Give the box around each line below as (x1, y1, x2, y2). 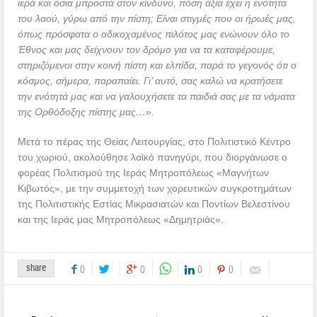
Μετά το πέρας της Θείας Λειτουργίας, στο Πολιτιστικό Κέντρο (18, 135, 292, 147)
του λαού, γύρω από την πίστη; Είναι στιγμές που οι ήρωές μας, (18, 12, 296, 24)
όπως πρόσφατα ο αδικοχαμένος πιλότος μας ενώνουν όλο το (18, 28, 290, 40)
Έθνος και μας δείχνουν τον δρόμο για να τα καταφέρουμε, (18, 43, 276, 55)
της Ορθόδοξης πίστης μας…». (18, 105, 155, 117)
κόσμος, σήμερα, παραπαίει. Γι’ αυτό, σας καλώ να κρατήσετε (18, 74, 284, 86)
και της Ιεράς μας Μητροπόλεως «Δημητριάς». (18, 213, 224, 225)
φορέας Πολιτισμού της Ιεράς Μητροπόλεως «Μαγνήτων (18, 166, 270, 178)
